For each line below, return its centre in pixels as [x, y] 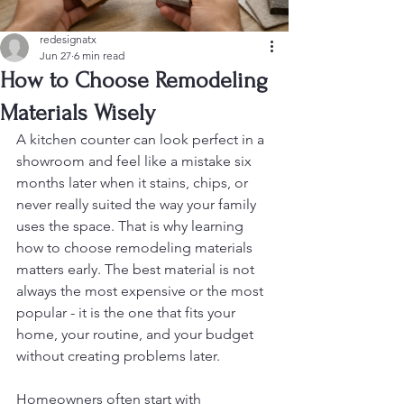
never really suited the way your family [138, 204]
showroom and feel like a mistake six [136, 161]
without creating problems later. [118, 356]
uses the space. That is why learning [132, 226]
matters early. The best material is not [137, 269]
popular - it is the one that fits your [128, 312]
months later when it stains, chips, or [134, 183]
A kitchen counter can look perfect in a [142, 139]
